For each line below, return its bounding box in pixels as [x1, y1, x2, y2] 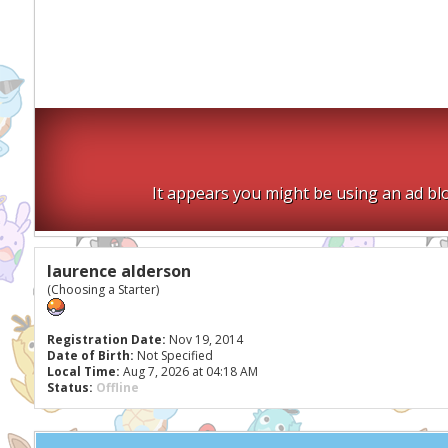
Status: [46, 379, 93, 396]
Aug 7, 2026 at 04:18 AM [119, 363, 258, 380]
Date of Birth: [46, 347, 134, 364]
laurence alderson [46, 260, 191, 282]
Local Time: [46, 363, 120, 380]
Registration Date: [46, 331, 166, 348]
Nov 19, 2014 [165, 331, 243, 348]
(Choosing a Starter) [46, 281, 159, 298]
